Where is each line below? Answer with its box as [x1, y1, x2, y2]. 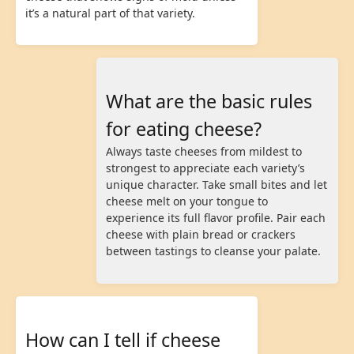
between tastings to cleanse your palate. [106, 243, 321, 259]
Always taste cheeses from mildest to [106, 144, 302, 160]
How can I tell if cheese [25, 326, 220, 352]
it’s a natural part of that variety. [25, 5, 195, 21]
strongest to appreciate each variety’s [106, 160, 305, 176]
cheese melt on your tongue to [106, 194, 268, 209]
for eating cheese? [106, 116, 262, 142]
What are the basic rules [106, 88, 312, 115]
